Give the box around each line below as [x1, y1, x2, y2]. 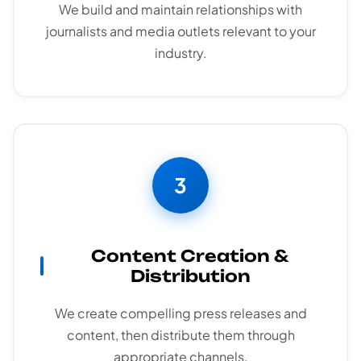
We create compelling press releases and [54, 305, 307, 322]
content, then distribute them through [66, 326, 295, 344]
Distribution [130, 266, 251, 287]
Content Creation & [91, 246, 289, 267]
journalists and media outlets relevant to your [45, 23, 316, 40]
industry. [154, 44, 207, 62]
